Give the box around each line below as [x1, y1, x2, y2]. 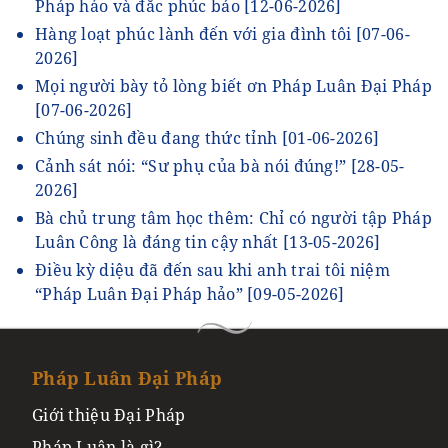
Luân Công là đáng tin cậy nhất [35, 230, 283, 253]
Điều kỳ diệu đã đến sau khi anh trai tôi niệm [35, 258, 390, 281]
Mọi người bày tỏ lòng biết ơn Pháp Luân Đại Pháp [35, 74, 432, 97]
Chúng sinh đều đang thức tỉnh [35, 126, 282, 149]
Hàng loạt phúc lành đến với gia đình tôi [35, 22, 356, 45]
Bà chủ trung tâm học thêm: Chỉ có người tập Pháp [35, 206, 432, 229]
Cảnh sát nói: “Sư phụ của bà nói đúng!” [35, 154, 351, 177]
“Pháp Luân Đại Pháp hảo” [35, 282, 248, 305]
